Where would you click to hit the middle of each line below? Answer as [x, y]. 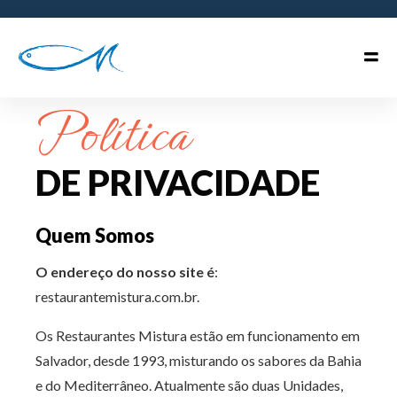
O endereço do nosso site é [125, 272]
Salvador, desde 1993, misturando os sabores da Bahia [198, 360]
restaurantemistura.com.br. [117, 296]
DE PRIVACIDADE [178, 183]
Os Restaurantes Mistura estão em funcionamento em [198, 335]
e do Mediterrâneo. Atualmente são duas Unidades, [189, 385]
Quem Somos [95, 235]
